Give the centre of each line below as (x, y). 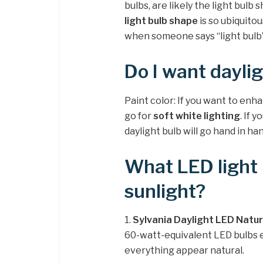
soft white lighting (197, 116)
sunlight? (165, 191)
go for (139, 116)
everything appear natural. (184, 251)
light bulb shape (161, 21)
